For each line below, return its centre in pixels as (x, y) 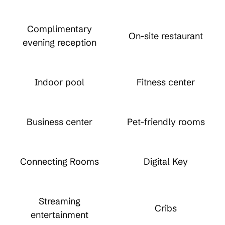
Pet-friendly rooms (166, 122)
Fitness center (166, 82)
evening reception (59, 42)
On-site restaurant (166, 36)
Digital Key (166, 161)
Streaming (59, 201)
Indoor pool (59, 82)
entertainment (59, 215)
